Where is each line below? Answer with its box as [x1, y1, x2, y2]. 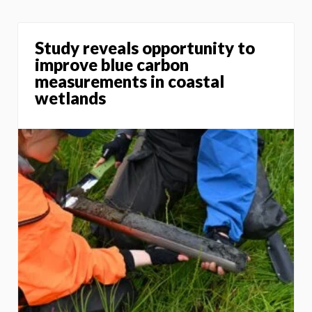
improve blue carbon [35, 54, 189, 75]
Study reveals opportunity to [35, 37, 255, 58]
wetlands [35, 87, 106, 108]
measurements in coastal [35, 70, 224, 91]
